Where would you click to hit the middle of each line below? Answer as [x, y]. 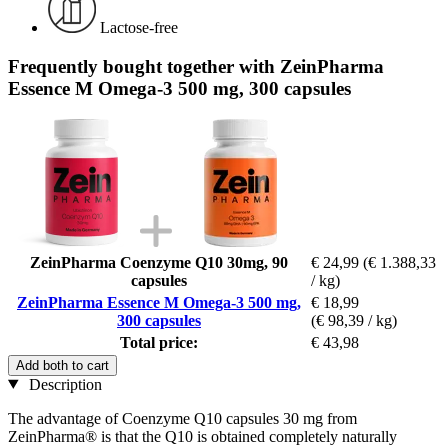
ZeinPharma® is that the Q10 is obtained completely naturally [202, 436]
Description [63, 384]
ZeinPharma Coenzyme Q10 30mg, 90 [159, 262]
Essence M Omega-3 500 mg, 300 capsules [179, 88]
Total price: [159, 342]
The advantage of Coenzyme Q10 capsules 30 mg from [182, 418]
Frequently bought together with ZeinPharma [196, 66]
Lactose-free [139, 28]
